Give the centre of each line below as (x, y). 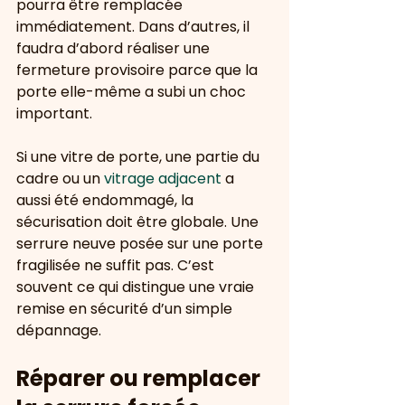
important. (54, 113)
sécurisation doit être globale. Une (139, 222)
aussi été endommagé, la (107, 200)
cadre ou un (60, 179)
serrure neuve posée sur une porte (141, 244)
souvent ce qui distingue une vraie (137, 287)
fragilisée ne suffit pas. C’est (117, 265)
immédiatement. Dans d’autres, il (135, 27)
